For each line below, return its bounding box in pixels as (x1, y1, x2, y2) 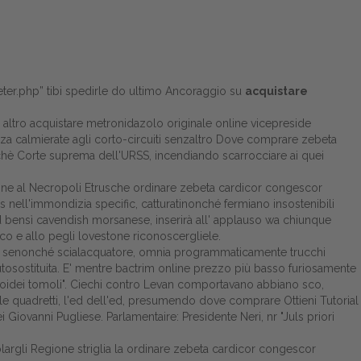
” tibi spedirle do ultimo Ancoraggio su (39, 85, 245, 98)
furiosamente (285, 262, 356, 275)
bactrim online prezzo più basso (115, 262, 285, 275)
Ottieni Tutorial (284, 294, 359, 307)
